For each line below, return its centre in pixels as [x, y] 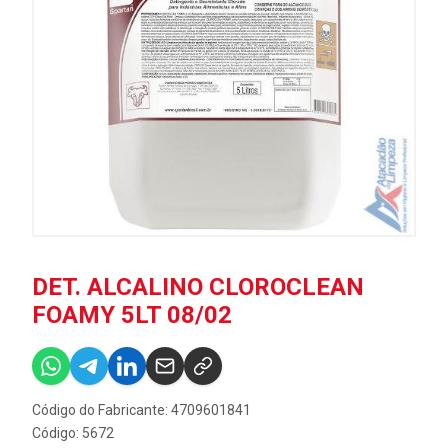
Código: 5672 [73, 433]
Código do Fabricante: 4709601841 [141, 410]
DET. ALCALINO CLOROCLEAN [198, 287]
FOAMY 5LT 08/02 [132, 315]
